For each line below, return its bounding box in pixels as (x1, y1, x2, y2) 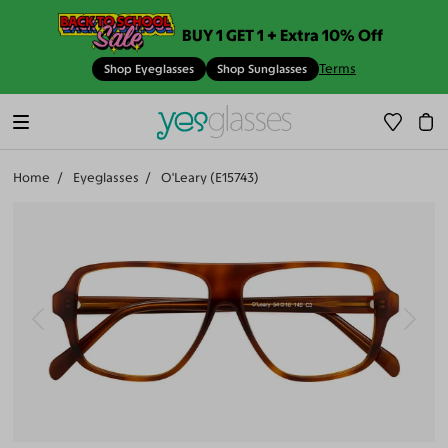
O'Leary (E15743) (160, 170, 259, 186)
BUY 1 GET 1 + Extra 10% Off (182, 24, 384, 45)
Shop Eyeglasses (103, 62, 194, 77)
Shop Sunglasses (217, 62, 308, 77)
